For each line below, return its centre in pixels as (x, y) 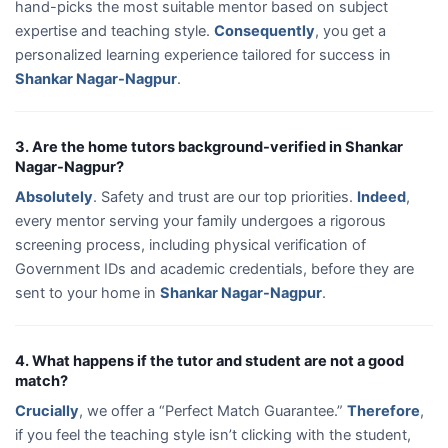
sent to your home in (87, 292)
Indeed (381, 196)
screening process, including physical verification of (190, 244)
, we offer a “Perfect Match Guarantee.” (213, 410)
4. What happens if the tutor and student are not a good (209, 360)
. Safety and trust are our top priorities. (225, 196)
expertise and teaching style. (114, 30)
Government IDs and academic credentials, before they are (214, 268)
